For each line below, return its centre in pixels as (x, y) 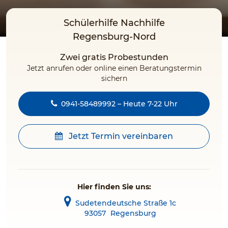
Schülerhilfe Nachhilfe (114, 23)
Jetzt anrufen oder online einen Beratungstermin (114, 68)
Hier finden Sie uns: (114, 187)
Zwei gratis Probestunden (114, 57)
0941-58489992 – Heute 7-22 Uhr (119, 104)
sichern (114, 78)
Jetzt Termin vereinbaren (120, 136)
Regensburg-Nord (114, 37)
